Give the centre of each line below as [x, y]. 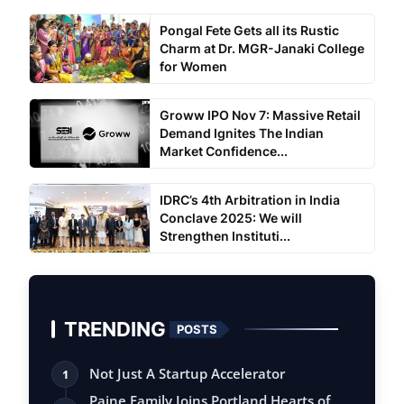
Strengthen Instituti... [225, 236]
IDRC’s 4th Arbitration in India [249, 200]
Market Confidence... [223, 151]
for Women [193, 67]
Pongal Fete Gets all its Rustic [249, 31]
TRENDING [115, 329]
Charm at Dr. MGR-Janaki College [262, 49]
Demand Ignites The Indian [241, 133]
